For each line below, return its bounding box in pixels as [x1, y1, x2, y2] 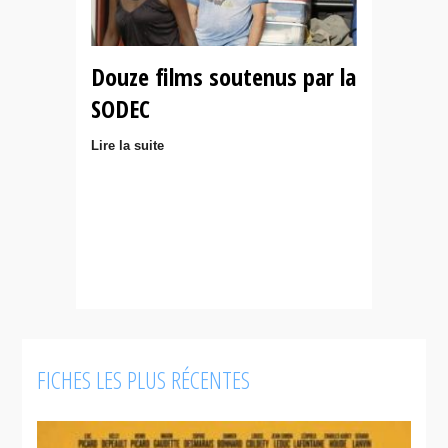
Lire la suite [91, 138, 164, 153]
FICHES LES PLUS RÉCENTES [37, 363, 251, 396]
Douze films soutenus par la [91, 60, 356, 93]
